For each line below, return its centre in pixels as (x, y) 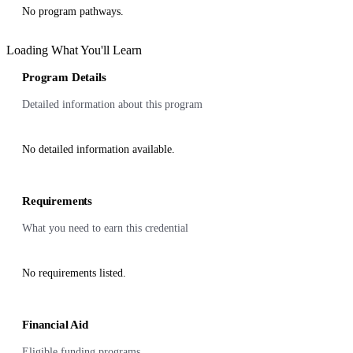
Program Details (64, 77)
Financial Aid (56, 325)
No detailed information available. (98, 149)
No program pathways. (73, 11)
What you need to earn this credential (105, 228)
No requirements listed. (74, 273)
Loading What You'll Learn (74, 50)
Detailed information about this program (112, 104)
